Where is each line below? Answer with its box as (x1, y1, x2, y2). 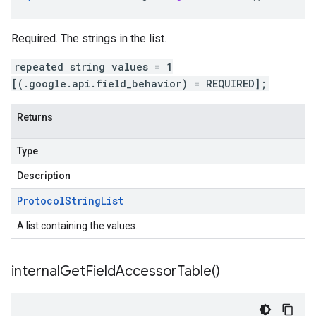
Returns (17, 111, 53, 123)
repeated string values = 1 (14, 60, 173, 73)
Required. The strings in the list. (11, 32, 166, 45)
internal (11, 262, 60, 280)
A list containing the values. (17, 220, 138, 231)
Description (17, 170, 71, 181)
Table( (177, 262, 216, 280)
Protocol (17, 194, 65, 207)
